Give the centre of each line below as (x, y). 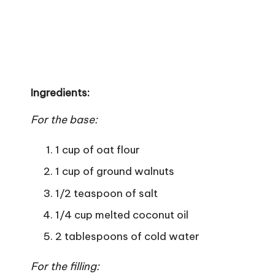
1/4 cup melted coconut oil (122, 215)
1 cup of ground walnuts (115, 172)
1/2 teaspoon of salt (107, 193)
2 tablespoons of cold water (127, 237)
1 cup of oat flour (98, 149)
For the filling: (65, 267)
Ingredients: (60, 92)
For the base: (64, 119)
